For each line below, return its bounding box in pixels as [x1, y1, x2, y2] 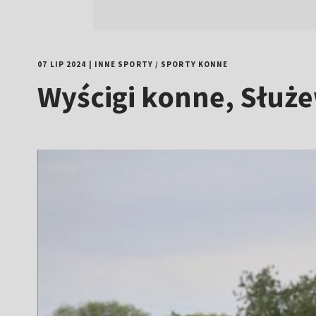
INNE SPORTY [94, 59, 153, 69]
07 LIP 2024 [37, 59, 87, 69]
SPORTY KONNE [161, 59, 229, 69]
